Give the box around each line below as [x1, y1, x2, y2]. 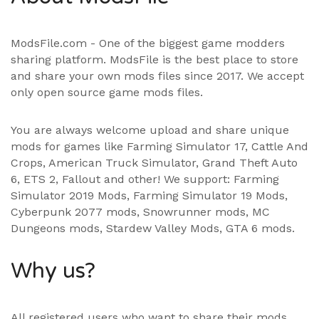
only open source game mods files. [11, 85, 203, 99]
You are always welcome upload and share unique [11, 123, 289, 137]
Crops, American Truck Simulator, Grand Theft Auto [11, 156, 298, 169]
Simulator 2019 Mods [11, 189, 127, 202]
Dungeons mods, [11, 221, 106, 235]
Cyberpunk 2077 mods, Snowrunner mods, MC [11, 205, 270, 219]
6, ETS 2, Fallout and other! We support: [11, 172, 234, 186]
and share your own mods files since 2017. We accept [11, 69, 304, 83]
